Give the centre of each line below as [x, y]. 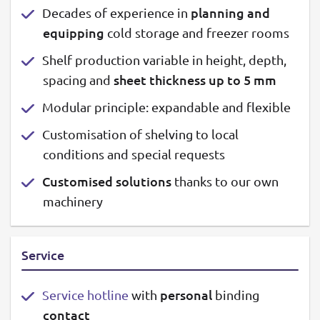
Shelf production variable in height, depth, [164, 59]
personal [186, 294]
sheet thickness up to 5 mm [195, 79]
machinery [73, 201]
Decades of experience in [116, 12]
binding [236, 294]
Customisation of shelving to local [140, 134]
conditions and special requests [134, 154]
